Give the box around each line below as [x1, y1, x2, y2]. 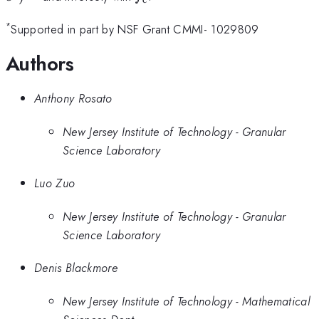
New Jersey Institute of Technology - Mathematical [63, 292, 310, 310]
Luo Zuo [34, 174, 75, 192]
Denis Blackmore [34, 259, 117, 277]
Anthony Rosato [34, 90, 113, 108]
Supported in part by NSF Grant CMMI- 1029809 [11, 21, 259, 38]
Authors [6, 48, 74, 78]
